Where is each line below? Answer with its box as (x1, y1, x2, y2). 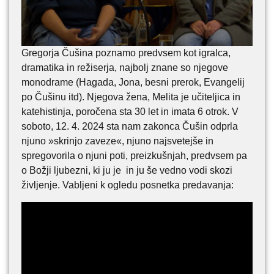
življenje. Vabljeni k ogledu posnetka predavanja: (21, 180, 234, 191)
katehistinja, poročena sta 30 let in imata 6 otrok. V (21, 106, 239, 117)
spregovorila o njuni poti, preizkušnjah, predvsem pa (21, 150, 247, 161)
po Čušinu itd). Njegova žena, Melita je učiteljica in (21, 92, 240, 103)
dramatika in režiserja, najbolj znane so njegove (21, 62, 228, 73)
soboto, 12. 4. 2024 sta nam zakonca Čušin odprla (21, 121, 238, 132)
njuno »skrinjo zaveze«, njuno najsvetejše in (21, 136, 213, 147)
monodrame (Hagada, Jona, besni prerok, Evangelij (21, 77, 245, 88)
